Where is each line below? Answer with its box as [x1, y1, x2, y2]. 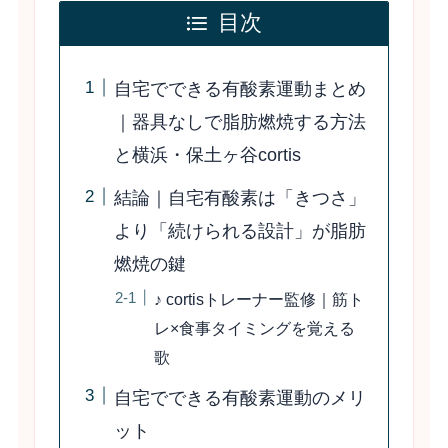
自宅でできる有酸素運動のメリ [113, 388, 366, 408]
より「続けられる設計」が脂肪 [113, 221, 366, 242]
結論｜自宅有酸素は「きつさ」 [113, 188, 366, 209]
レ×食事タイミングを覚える [154, 319, 356, 338]
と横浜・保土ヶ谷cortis [113, 145, 301, 166]
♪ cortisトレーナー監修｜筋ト [154, 290, 365, 309]
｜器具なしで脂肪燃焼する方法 [113, 112, 366, 133]
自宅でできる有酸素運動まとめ [113, 79, 366, 100]
